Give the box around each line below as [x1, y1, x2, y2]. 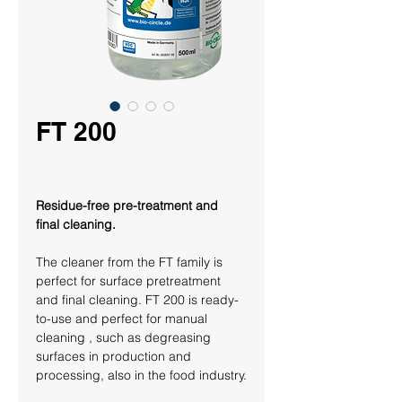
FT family [159, 254, 210, 270]
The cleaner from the [36, 254, 159, 270]
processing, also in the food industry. [36, 367, 247, 383]
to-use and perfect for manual [36, 310, 211, 327]
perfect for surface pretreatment [36, 273, 224, 289]
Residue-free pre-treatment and [36, 197, 222, 214]
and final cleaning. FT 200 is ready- [36, 292, 239, 308]
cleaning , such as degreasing [36, 329, 214, 345]
